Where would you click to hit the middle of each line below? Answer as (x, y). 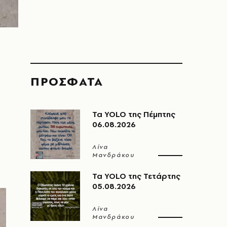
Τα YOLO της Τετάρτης (136, 176)
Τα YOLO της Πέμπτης (134, 114)
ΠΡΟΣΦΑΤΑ (67, 81)
